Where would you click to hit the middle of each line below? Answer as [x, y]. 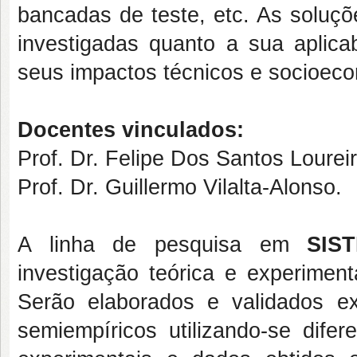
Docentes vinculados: [131, 130]
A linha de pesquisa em [153, 245]
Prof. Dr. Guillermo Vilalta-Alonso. [180, 187]
